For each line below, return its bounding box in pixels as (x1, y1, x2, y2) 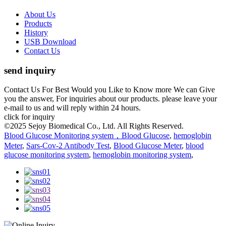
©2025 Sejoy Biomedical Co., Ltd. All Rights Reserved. (4, 122, 184, 131)
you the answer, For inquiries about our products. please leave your (4, 94, 217, 103)
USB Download (24, 37, 76, 46)
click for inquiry (4, 112, 55, 122)
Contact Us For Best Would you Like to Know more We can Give (4, 85, 215, 94)
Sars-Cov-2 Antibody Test (26, 141, 109, 150)
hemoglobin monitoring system (93, 150, 191, 159)
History (24, 28, 48, 37)
